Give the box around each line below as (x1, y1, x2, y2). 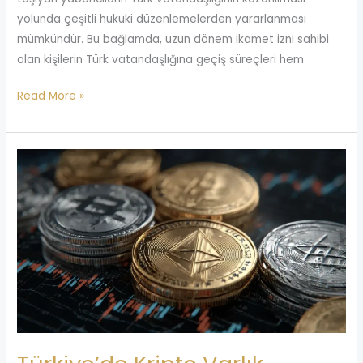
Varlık (16, 191, 46, 207)
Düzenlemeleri (16, 211, 95, 228)
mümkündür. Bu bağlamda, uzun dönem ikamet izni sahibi (17, 31, 330, 47)
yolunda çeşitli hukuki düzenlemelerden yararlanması (17, 11, 307, 27)
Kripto (16, 171, 49, 187)
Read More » (17, 88, 85, 105)
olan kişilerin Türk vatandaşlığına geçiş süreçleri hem (17, 51, 305, 67)
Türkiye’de (16, 151, 73, 167)
